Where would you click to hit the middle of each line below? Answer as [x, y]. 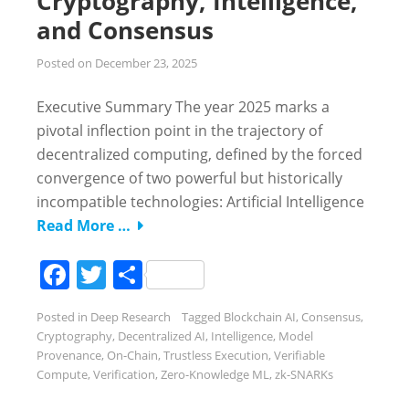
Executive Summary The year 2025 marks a [183, 106]
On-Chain [132, 355]
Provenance [69, 355]
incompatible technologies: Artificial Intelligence [200, 201]
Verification [124, 374]
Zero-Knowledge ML [215, 374]
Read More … [84, 225]
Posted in [63, 316]
